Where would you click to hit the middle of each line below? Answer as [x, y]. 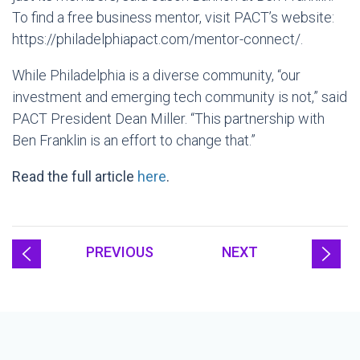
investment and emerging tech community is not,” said [180, 97]
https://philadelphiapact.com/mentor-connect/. [157, 39]
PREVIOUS [120, 252]
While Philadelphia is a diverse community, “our [156, 75]
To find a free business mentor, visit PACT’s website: [173, 17]
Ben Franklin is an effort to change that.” [134, 140]
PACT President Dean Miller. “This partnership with [168, 119]
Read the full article [75, 176]
